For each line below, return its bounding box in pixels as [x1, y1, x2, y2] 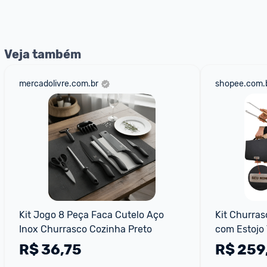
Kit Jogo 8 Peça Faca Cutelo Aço [19, 209, 164, 221]
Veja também [4, 47, 81, 61]
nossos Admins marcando [14, 4, 132, 15]
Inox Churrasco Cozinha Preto [19, 223, 152, 235]
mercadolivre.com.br [19, 79, 98, 89]
